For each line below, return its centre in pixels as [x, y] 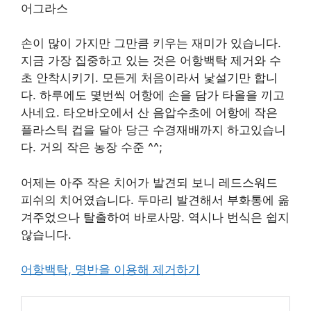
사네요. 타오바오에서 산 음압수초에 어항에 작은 [149, 112]
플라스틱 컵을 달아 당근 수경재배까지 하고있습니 [153, 130]
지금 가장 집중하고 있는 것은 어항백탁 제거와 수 [151, 60]
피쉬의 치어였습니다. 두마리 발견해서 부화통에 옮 [155, 200]
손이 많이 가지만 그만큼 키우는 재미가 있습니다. [151, 43]
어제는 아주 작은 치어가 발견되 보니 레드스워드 [149, 182]
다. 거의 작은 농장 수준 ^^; [92, 147]
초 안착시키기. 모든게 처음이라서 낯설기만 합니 [149, 78]
